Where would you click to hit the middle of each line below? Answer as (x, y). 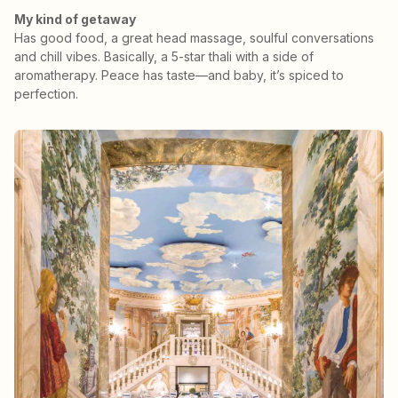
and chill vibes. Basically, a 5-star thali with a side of (164, 57)
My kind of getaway (75, 20)
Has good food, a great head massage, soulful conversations (194, 38)
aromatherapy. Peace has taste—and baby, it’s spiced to (179, 76)
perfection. (46, 94)
